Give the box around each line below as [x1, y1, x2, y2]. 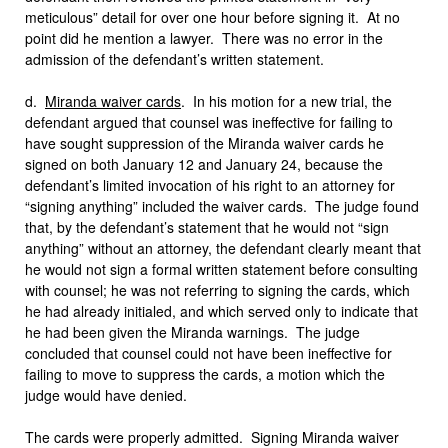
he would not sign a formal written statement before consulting [25, 259, 418, 279]
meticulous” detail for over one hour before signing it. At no [25, 7, 400, 27]
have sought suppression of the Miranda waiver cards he [25, 133, 384, 153]
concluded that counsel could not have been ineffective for [25, 343, 392, 363]
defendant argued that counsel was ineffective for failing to [25, 112, 393, 132]
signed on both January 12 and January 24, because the [25, 154, 383, 174]
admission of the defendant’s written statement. [25, 49, 324, 69]
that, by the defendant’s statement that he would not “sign [25, 217, 389, 237]
